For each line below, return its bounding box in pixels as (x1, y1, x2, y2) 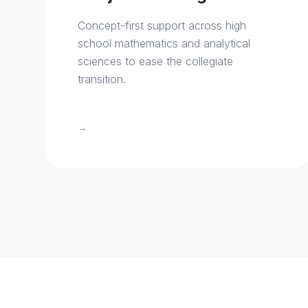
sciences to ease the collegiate (78, 54, 233, 68)
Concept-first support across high (78, 19, 246, 32)
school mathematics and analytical (78, 36, 250, 50)
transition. (78, 72, 126, 86)
